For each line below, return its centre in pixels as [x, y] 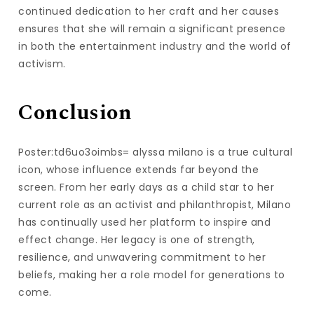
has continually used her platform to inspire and [145, 222]
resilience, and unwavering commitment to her [142, 257]
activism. [42, 64]
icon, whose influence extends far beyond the [139, 169]
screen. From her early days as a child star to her [146, 187]
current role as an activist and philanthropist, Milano [155, 204]
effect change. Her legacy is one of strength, [137, 239]
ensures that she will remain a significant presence [152, 29]
